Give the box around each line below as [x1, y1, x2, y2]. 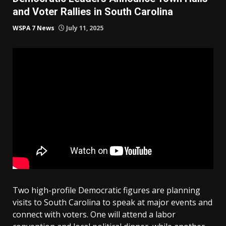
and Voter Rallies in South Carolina [13, 5, 173, 18]
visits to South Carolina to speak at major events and [13, 196, 212, 208]
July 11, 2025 [65, 23, 103, 32]
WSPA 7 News [13, 23, 54, 32]
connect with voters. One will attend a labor [13, 208, 176, 220]
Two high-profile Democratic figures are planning [13, 184, 200, 196]
